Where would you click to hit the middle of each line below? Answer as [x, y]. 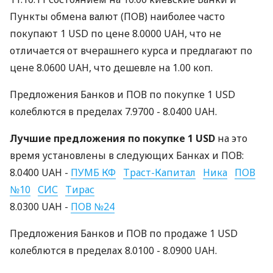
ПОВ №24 [93, 207]
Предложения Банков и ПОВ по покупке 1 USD [122, 94]
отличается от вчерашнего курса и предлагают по [131, 51]
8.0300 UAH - [40, 207]
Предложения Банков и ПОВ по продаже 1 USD [124, 233]
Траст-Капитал [159, 172]
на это [231, 138]
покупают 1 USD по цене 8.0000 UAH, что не [115, 34]
